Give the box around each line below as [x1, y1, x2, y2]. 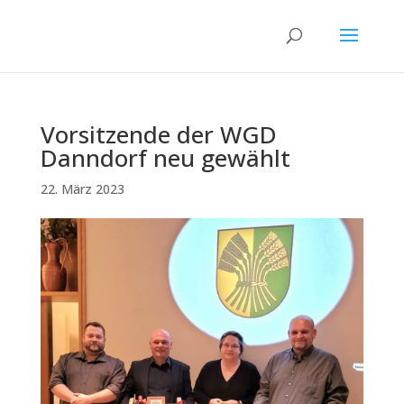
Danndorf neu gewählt [40, 142, 290, 174]
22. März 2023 [40, 180, 124, 197]
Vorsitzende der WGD [40, 118, 277, 151]
